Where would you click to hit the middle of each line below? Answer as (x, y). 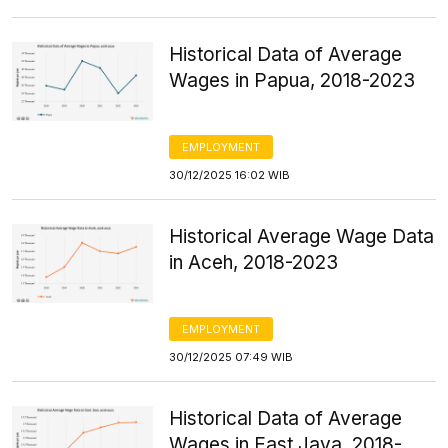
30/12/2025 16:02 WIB (230, 175)
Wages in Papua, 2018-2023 (292, 80)
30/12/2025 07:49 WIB (231, 357)
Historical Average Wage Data (302, 236)
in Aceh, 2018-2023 (254, 262)
